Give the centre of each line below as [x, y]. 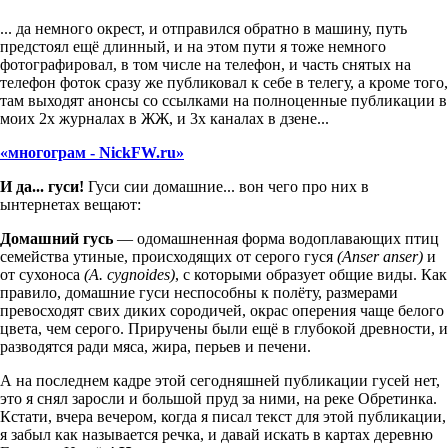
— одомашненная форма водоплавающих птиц [276, 238]
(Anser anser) [380, 256]
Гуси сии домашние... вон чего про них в [228, 186]
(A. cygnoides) [129, 274]
